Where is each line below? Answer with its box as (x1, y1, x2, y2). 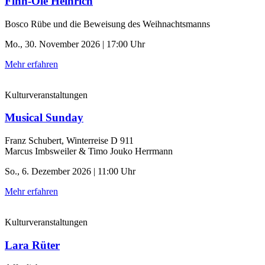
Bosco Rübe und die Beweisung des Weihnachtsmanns (5, 18, 210, 29)
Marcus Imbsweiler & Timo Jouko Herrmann (5, 146, 173, 156)
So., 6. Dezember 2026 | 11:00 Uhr (5, 166, 135, 176)
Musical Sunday (5, 111, 83, 124)
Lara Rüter (5, 238, 60, 251)
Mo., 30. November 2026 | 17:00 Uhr (5, 38, 145, 49)
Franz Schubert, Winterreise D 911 (5, 135, 134, 146)
